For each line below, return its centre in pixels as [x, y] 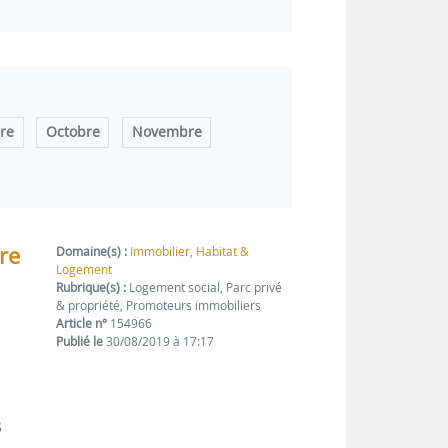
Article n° [82, 324]
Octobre [72, 132]
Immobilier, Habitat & [190, 252]
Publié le [80, 342]
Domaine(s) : [92, 252]
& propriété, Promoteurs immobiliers [159, 306]
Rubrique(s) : [91, 288]
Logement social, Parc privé [204, 288]
